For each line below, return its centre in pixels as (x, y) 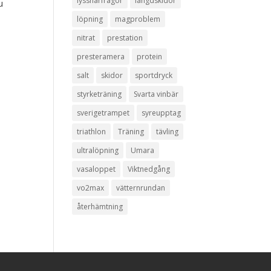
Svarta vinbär (156, 94)
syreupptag (162, 113)
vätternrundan (141, 188)
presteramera (101, 57)
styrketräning (100, 94)
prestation (125, 38)
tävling (168, 132)
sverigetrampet (103, 113)
